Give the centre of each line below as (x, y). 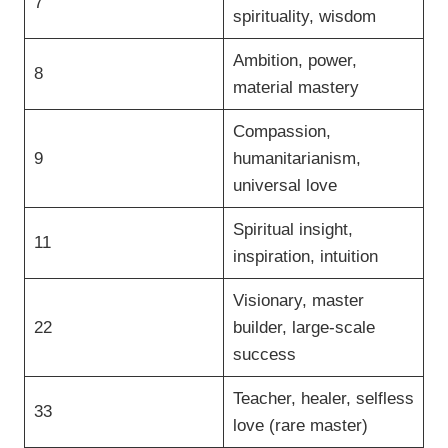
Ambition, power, (294, 60)
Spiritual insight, (292, 229)
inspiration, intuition (305, 256)
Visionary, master (298, 300)
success (264, 354)
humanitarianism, (296, 158)
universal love (284, 185)
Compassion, (281, 131)
